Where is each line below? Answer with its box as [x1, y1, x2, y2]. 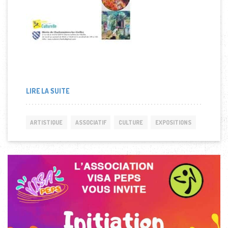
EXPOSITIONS [155, 119, 191, 127]
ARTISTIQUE [30, 119, 63, 127]
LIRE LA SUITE [25, 87, 69, 96]
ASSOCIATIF [75, 119, 106, 127]
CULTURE [118, 119, 143, 127]
